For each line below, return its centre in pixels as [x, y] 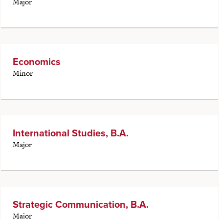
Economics [36, 62]
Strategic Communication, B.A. [80, 205]
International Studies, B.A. [70, 133]
